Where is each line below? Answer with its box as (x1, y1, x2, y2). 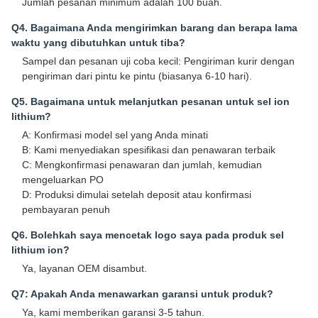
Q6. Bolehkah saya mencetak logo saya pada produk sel (11, 229, 284, 241)
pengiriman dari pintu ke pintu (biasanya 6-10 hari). (22, 70, 252, 82)
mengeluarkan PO (22, 174, 104, 186)
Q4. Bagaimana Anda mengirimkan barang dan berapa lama (11, 22, 297, 34)
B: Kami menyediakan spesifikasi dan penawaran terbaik (22, 144, 275, 156)
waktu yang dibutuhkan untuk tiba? (11, 37, 185, 49)
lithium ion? (11, 244, 70, 256)
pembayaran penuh (22, 204, 110, 216)
